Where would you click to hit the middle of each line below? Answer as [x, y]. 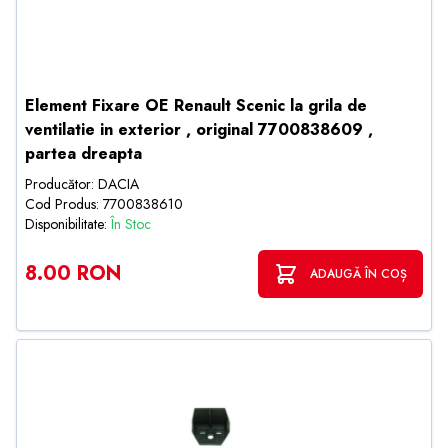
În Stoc [131, 224]
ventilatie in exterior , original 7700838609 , [199, 129]
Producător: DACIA [82, 184]
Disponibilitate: [68, 224]
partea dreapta [83, 153]
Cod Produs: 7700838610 [104, 204]
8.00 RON [73, 273]
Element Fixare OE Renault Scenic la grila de [196, 105]
